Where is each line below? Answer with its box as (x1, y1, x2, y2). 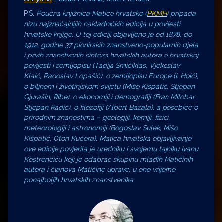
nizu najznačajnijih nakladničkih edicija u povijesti (24, 20, 180, 28)
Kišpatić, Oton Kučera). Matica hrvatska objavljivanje (24, 134, 191, 143)
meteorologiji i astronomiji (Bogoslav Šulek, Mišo (24, 124, 178, 132)
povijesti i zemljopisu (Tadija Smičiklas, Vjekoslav (24, 61, 180, 70)
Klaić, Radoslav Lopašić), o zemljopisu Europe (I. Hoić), (24, 72, 198, 80)
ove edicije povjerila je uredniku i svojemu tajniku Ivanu (24, 145, 198, 153)
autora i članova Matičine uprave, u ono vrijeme (24, 166, 175, 174)
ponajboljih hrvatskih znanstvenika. (24, 176, 135, 184)
